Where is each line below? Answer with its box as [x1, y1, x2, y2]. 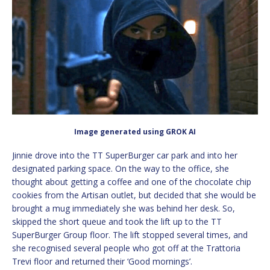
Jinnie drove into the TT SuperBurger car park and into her [12, 149, 237, 162]
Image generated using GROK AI [74, 127, 196, 137]
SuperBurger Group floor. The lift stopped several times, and [12, 229, 248, 241]
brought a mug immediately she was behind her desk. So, [12, 202, 235, 215]
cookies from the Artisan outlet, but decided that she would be [12, 189, 256, 201]
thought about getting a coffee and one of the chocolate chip [12, 176, 251, 188]
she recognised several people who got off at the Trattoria [12, 242, 240, 254]
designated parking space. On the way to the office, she [12, 163, 229, 175]
